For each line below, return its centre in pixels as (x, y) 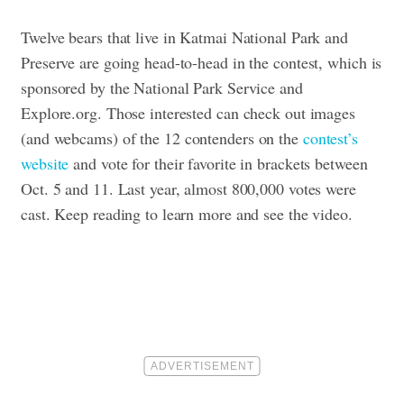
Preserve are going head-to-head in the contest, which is (202, 62)
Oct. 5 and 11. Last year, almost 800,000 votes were (188, 188)
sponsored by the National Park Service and (162, 87)
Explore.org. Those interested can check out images (188, 112)
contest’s (330, 138)
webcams (83, 138)
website (45, 163)
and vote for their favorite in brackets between (218, 163)
